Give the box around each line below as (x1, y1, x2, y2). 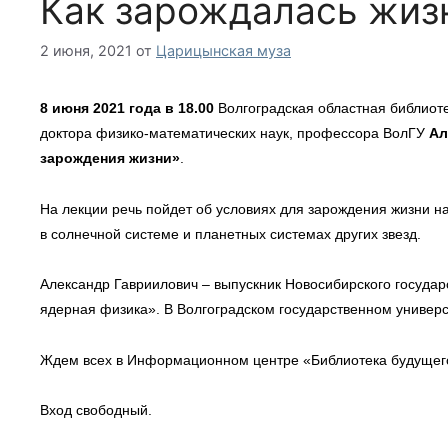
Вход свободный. (40, 402, 152, 419)
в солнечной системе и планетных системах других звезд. (40, 225, 421, 242)
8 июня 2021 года (40, 100, 161, 117)
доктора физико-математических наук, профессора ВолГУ (40, 125, 425, 142)
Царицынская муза (156, 42, 291, 60)
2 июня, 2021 (40, 42, 132, 60)
